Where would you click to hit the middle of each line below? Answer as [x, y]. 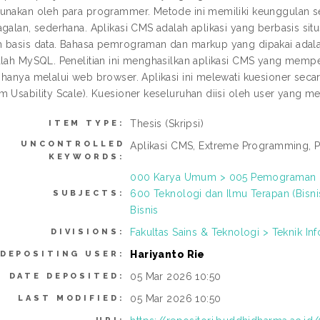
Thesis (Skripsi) [167, 124]
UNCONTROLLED [73, 144]
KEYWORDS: [86, 157]
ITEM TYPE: [86, 123]
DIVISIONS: [87, 232]
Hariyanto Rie [167, 254]
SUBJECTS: [89, 193]
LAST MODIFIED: [71, 298]
